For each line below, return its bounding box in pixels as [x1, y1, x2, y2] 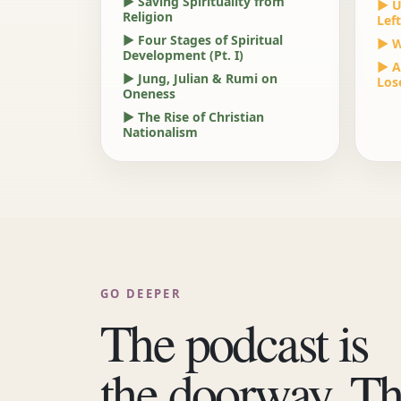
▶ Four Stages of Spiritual [123, 31, 283, 48]
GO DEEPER [100, 286, 183, 302]
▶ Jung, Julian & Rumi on [123, 70, 277, 87]
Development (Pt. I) [123, 47, 243, 64]
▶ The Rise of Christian [123, 108, 264, 125]
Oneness [123, 85, 175, 102]
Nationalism [123, 124, 198, 141]
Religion [123, 8, 173, 25]
